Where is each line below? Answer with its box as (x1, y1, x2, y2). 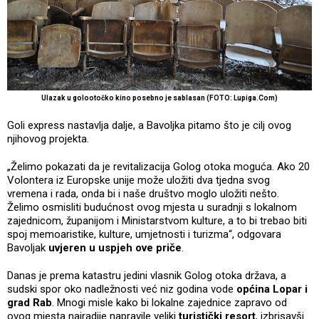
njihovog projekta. (7, 132, 89, 146)
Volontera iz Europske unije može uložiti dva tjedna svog (7, 174, 270, 187)
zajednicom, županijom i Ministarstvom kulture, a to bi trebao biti (7, 214, 307, 228)
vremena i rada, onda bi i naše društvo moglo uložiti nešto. (7, 187, 279, 201)
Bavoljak (7, 241, 48, 255)
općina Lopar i (236, 283, 308, 296)
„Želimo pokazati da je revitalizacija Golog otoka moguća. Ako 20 (7, 160, 310, 174)
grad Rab (7, 296, 52, 310)
